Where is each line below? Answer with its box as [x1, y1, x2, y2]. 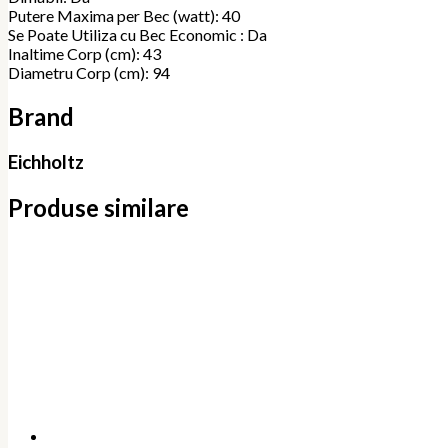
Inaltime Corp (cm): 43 [8, 44, 161, 64]
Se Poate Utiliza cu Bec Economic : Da [8, 25, 267, 45]
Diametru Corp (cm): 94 [8, 63, 170, 83]
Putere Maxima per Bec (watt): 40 [8, 6, 240, 26]
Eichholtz [8, 151, 84, 173]
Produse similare [8, 192, 189, 222]
